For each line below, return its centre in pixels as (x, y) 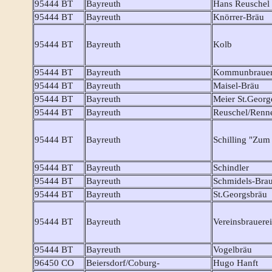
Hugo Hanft (236, 263)
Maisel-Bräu (236, 86)
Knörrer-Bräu (239, 17)
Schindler (231, 168)
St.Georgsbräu (240, 195)
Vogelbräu (233, 250)
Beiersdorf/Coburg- (123, 263)
